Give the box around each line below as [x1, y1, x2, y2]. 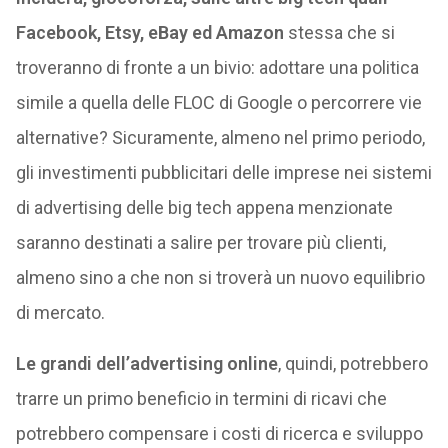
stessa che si [283, 22, 395, 43]
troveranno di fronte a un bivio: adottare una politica [15, 57, 419, 78]
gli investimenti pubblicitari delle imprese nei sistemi [15, 162, 432, 183]
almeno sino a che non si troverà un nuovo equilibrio [15, 267, 425, 288]
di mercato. [15, 302, 105, 323]
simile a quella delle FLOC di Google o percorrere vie [15, 92, 422, 113]
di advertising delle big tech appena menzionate [15, 197, 393, 218]
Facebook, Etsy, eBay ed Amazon [15, 22, 284, 43]
